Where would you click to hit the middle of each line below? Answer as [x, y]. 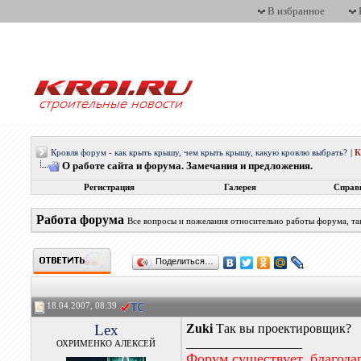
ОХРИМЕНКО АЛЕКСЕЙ [106, 344]
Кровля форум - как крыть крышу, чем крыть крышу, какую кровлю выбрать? [199, 153]
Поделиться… [185, 261]
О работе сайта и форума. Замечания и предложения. [188, 166]
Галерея [240, 187]
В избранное [296, 11]
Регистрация [109, 187]
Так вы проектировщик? [282, 328]
